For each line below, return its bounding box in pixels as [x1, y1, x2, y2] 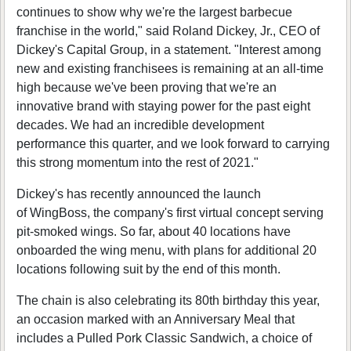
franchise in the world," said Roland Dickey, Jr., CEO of [16, 24, 320, 38]
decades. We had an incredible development [16, 118, 264, 132]
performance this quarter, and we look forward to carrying [16, 137, 330, 150]
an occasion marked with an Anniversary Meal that [16, 313, 295, 326]
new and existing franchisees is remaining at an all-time [16, 62, 324, 75]
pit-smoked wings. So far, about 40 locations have [16, 225, 291, 238]
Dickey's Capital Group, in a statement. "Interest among [16, 43, 321, 56]
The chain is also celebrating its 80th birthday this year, [16, 294, 320, 307]
